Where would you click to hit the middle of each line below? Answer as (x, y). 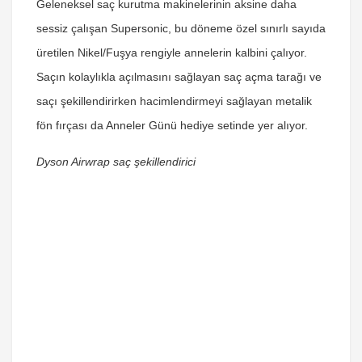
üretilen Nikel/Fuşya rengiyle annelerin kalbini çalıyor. (172, 53)
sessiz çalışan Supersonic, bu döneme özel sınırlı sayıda (181, 28)
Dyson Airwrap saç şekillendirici (116, 162)
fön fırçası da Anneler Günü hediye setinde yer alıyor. (172, 125)
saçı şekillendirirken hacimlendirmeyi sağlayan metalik (174, 101)
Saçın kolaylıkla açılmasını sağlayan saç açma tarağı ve (179, 77)
